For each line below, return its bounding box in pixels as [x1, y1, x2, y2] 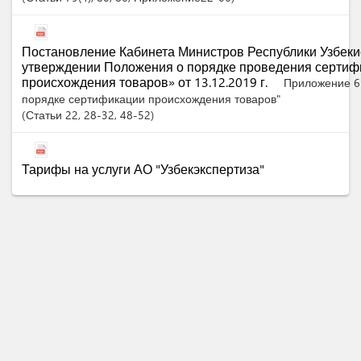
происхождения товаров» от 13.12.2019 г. [22, 73, 271, 90]
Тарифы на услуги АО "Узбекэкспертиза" [22, 160, 264, 177]
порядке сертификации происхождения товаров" [22, 90, 280, 106]
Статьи [26, 106, 65, 122]
